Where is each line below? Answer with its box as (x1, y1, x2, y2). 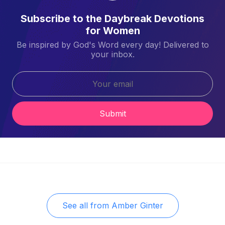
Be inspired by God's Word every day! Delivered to (16, 39, 209, 50)
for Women (85, 24, 140, 37)
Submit (99, 108, 126, 119)
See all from (62, 200, 109, 210)
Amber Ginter (111, 200, 163, 210)
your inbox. (90, 49, 135, 59)
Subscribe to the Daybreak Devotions (21, 12, 204, 25)
